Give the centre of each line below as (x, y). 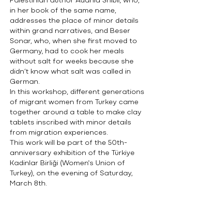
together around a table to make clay (76, 113)
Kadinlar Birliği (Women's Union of (67, 163)
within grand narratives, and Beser (70, 31)
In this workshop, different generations (77, 92)
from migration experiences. (59, 133)
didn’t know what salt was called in (70, 72)
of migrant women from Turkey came (74, 102)
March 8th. (28, 184)
